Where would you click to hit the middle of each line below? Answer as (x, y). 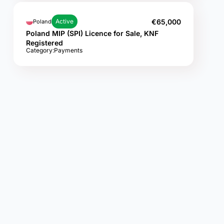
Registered (44, 43)
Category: (40, 50)
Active (64, 21)
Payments (68, 50)
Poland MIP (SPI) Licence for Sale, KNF (92, 33)
